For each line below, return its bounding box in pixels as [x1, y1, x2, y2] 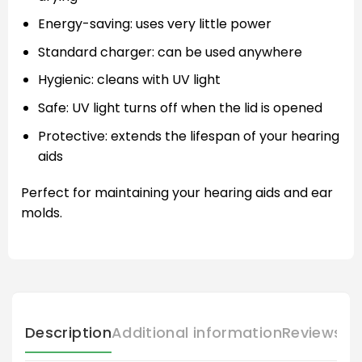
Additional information [111, 322, 282, 343]
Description [25, 322, 112, 343]
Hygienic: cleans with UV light [37, 70, 221, 90]
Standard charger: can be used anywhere [37, 42, 302, 61]
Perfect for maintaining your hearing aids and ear [21, 183, 333, 203]
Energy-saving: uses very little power [37, 15, 271, 34]
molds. [21, 204, 62, 223]
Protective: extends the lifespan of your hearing [37, 126, 339, 145]
